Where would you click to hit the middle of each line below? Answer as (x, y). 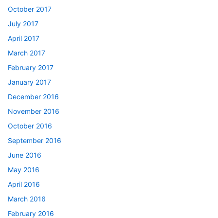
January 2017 (29, 82)
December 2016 (33, 96)
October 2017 (30, 9)
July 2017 (23, 23)
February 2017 (31, 67)
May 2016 (24, 169)
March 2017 (27, 53)
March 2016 (27, 199)
